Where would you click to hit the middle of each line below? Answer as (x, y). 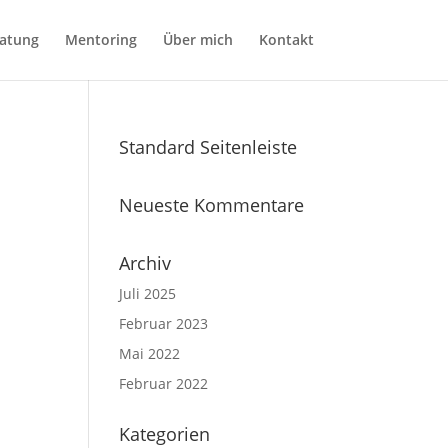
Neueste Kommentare (212, 205)
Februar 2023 (164, 323)
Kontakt (286, 39)
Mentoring (100, 39)
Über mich (197, 39)
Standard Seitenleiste (208, 147)
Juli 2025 (148, 293)
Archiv (145, 263)
